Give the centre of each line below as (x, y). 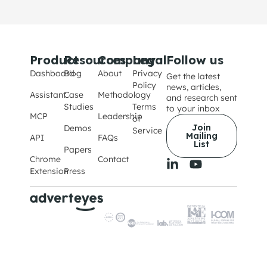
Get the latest (193, 77)
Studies (79, 107)
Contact (114, 159)
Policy (144, 86)
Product (54, 60)
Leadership (120, 117)
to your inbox (193, 109)
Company (127, 60)
